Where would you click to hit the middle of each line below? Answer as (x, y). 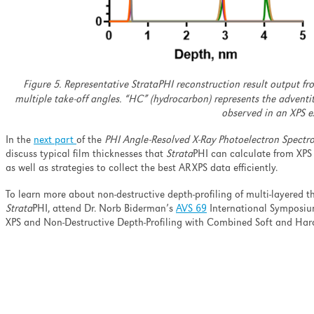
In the (20, 141)
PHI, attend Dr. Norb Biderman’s (104, 209)
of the (90, 141)
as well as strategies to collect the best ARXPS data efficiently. (142, 169)
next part (55, 141)
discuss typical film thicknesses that (86, 155)
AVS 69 (191, 209)
